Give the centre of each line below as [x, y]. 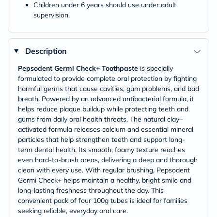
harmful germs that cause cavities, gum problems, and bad [108, 89]
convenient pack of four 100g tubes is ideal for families [103, 201]
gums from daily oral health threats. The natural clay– [100, 119]
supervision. [52, 15]
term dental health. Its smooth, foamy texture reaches [101, 150]
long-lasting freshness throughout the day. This [91, 190]
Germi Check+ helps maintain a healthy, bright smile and [105, 180]
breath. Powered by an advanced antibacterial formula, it [106, 99]
